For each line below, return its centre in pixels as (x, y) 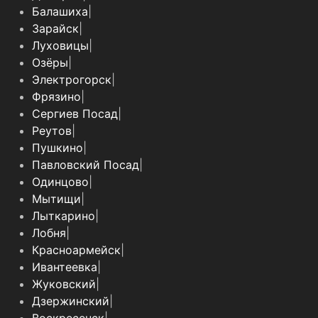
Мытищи (56, 199)
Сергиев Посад (75, 114)
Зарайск (55, 29)
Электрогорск (72, 80)
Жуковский (64, 284)
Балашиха (60, 12)
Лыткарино (64, 216)
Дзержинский (71, 301)
